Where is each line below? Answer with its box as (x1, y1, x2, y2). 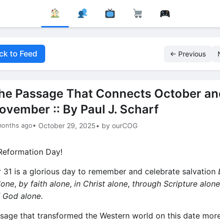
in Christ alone (74, 179, 128, 189)
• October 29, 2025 (32, 121, 96, 130)
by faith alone (19, 179, 70, 189)
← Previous (170, 49, 206, 58)
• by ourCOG (96, 121, 137, 130)
